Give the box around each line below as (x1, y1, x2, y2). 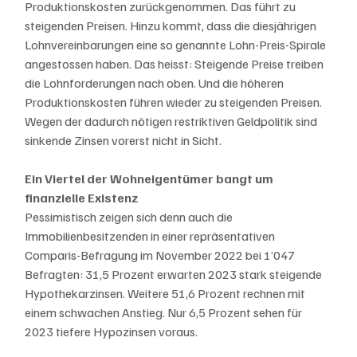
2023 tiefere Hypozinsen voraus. (25, 324, 198, 340)
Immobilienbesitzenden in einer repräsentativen (25, 228, 278, 245)
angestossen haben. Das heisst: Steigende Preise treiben (25, 56, 327, 73)
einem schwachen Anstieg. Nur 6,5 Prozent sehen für (25, 304, 305, 321)
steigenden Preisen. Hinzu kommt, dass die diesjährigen (25, 18, 320, 34)
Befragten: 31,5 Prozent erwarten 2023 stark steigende (25, 266, 325, 283)
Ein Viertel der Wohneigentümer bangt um (25, 171, 277, 187)
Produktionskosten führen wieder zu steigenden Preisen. (25, 94, 325, 111)
